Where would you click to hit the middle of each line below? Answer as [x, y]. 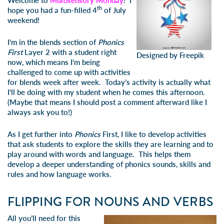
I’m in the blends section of [53, 42]
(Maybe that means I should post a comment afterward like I [107, 102]
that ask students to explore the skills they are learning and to [110, 144]
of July [114, 10]
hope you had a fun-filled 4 [52, 10]
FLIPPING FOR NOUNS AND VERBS [110, 202]
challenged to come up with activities [69, 72]
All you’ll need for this [44, 218]
